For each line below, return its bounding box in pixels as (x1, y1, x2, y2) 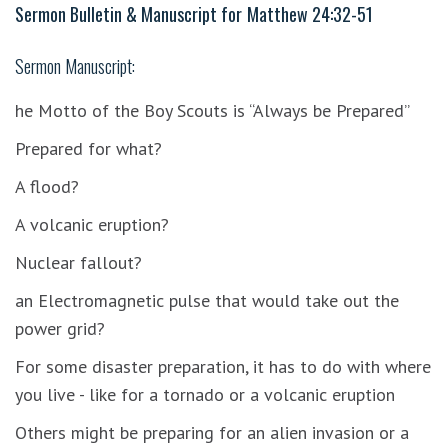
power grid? (15, 316, 105, 340)
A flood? (15, 174, 79, 198)
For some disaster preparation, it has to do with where (15, 354, 431, 378)
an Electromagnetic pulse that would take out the (15, 288, 399, 312)
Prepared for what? (15, 136, 162, 160)
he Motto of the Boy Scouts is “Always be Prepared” (15, 98, 410, 122)
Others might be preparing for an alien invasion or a (15, 420, 409, 444)
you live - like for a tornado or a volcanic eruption (15, 382, 395, 406)
